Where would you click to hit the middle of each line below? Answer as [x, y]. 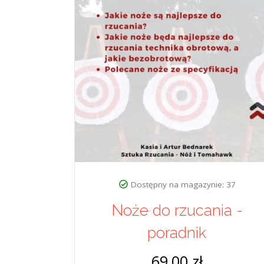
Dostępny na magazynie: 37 [183, 185]
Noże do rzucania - [177, 211]
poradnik [177, 233]
